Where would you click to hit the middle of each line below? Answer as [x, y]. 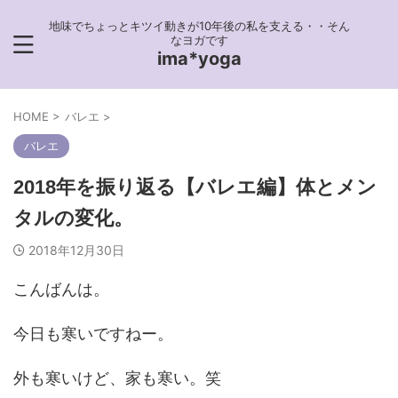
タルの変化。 [73, 218]
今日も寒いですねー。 [93, 334]
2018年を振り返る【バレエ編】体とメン [195, 187]
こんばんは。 [61, 289]
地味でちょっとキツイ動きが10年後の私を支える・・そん [199, 26]
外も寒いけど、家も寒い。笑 [117, 378]
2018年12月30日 [76, 250]
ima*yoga [199, 59]
